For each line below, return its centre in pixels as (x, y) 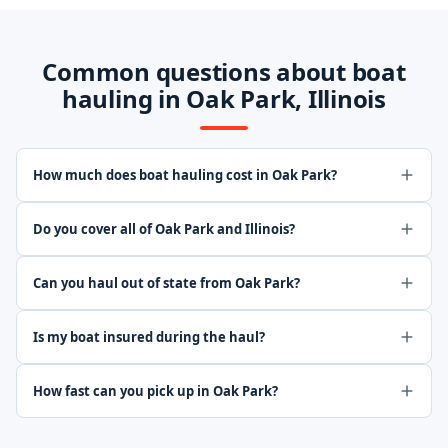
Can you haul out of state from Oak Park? (166, 283)
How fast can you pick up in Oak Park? (155, 391)
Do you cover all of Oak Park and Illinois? (164, 229)
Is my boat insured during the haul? (149, 337)
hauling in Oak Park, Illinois (224, 98)
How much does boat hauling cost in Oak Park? (185, 175)
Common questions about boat (224, 71)
